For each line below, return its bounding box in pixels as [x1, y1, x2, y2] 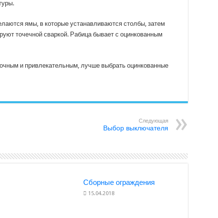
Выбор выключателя [103, 124, 168, 132]
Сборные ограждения [83, 178, 155, 187]
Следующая [138, 118, 168, 124]
